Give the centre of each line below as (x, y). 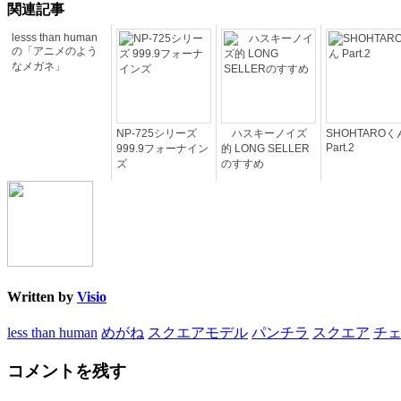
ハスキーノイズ (264, 133)
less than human (52, 333)
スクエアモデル (198, 333)
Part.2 (340, 147)
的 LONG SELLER (265, 148)
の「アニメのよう (55, 51)
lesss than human (55, 37)
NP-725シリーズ (157, 133)
